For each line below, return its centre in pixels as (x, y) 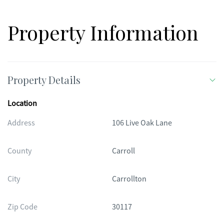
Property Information (103, 32)
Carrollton (129, 179)
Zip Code (22, 207)
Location (22, 103)
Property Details (44, 80)
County (19, 151)
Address (21, 123)
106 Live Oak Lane (142, 123)
